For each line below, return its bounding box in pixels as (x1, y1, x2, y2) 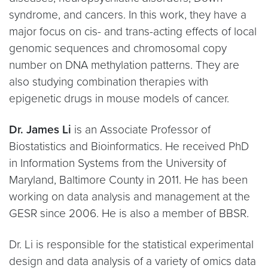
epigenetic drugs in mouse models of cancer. (9, 92, 229, 105)
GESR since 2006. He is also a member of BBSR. (9, 206, 249, 220)
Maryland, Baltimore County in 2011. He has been (9, 173, 248, 187)
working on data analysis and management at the (9, 190, 250, 203)
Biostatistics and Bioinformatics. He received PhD (9, 139, 249, 153)
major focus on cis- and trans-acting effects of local (9, 25, 257, 38)
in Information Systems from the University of (9, 156, 226, 170)
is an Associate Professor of (71, 123, 211, 136)
